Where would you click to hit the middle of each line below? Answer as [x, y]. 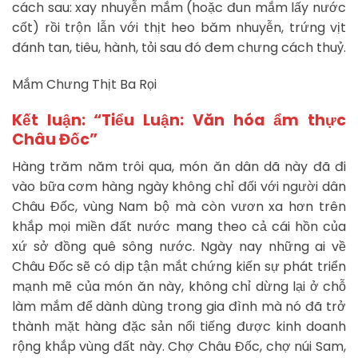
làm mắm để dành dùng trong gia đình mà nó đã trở [179, 307]
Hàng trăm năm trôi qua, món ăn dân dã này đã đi [179, 167]
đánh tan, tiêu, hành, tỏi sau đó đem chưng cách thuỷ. [179, 47]
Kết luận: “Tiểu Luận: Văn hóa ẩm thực [179, 120]
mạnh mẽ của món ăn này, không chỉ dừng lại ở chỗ [179, 287]
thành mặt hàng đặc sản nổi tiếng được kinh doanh [179, 327]
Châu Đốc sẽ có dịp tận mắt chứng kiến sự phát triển [179, 267]
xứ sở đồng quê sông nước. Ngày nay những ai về [179, 247]
